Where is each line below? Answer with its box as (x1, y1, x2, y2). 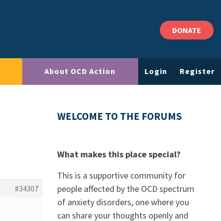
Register (180, 66, 215, 76)
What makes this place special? (57, 148, 181, 160)
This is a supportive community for (57, 170, 185, 181)
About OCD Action (44, 66, 116, 76)
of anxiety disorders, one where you (57, 196, 189, 208)
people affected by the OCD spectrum (57, 183, 194, 194)
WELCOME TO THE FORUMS (57, 110, 182, 123)
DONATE (172, 25, 201, 35)
